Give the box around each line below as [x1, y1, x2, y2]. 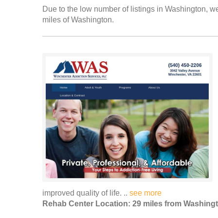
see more [129, 189, 162, 197]
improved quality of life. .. [42, 189, 129, 197]
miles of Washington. [42, 16, 114, 24]
